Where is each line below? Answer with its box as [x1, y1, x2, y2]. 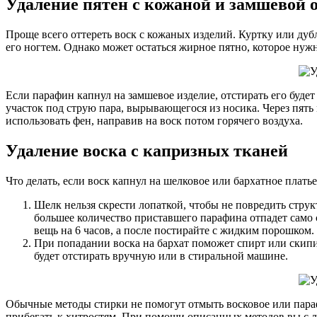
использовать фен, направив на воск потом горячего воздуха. [6, 115, 303, 127]
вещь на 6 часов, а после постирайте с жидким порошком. [34, 224, 314, 237]
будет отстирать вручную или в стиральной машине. [34, 250, 288, 263]
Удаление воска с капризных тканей [6, 142, 288, 161]
